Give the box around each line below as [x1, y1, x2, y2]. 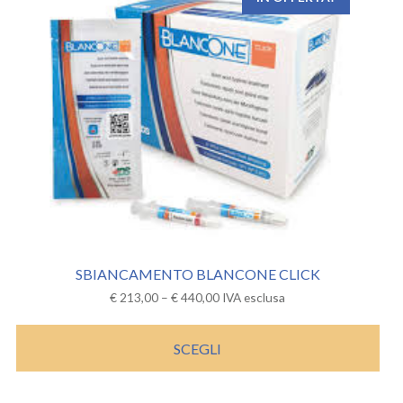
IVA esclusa [222, 289, 286, 305]
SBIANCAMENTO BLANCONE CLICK [75, 264, 320, 282]
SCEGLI [174, 339, 222, 357]
